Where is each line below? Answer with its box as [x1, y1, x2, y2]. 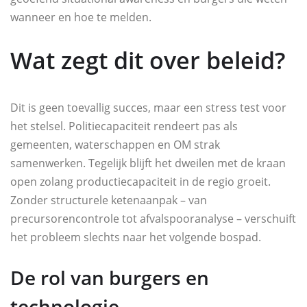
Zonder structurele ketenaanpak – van [10, 193, 207, 208]
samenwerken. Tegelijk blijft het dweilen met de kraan [10, 156, 286, 171]
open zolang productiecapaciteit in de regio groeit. [10, 174, 271, 190]
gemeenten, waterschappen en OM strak [10, 137, 220, 153]
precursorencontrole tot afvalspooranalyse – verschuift [10, 211, 296, 227]
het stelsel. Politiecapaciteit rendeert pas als [10, 119, 238, 134]
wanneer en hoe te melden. [10, 10, 151, 25]
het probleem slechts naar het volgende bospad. [10, 230, 261, 245]
